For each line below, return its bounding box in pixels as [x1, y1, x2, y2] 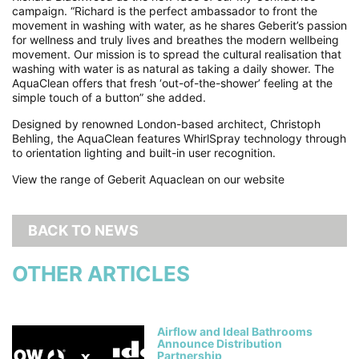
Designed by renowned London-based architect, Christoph [12, 116, 321, 131]
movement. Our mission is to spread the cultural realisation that [12, 46, 341, 61]
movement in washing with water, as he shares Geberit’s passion [12, 18, 347, 32]
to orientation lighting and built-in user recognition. [12, 145, 276, 159]
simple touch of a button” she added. [12, 90, 206, 104]
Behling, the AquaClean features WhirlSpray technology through [12, 131, 346, 145]
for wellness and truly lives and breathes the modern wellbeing [12, 32, 339, 46]
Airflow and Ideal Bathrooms [156, 324, 313, 338]
